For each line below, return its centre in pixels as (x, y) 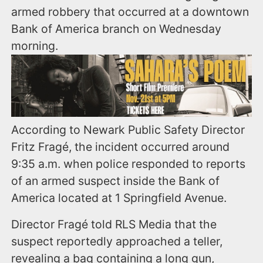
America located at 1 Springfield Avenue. (119, 198)
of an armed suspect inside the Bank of (116, 181)
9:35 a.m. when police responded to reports (129, 163)
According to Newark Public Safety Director (128, 129)
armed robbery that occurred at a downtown (130, 12)
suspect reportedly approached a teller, (117, 241)
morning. (35, 46)
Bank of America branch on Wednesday (117, 29)
